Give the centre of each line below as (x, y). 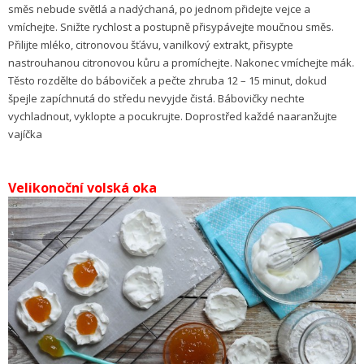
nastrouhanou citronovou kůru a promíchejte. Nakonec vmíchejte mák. (181, 62)
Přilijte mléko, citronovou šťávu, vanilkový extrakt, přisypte (151, 44)
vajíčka (25, 134)
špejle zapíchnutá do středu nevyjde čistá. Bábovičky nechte (156, 98)
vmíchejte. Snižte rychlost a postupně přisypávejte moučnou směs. (171, 26)
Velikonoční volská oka (82, 187)
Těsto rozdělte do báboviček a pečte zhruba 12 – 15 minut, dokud (167, 80)
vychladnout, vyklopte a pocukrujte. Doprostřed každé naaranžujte (173, 116)
